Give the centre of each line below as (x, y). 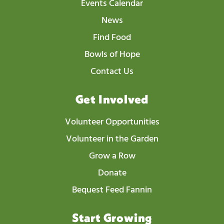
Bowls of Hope (112, 55)
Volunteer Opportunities (112, 122)
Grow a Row (112, 156)
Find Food (112, 38)
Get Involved (112, 99)
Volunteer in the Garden (112, 139)
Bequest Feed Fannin (112, 190)
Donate (112, 173)
